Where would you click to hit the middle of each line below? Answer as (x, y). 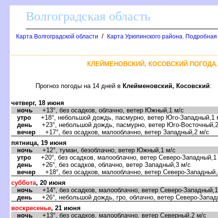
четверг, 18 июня (38, 103)
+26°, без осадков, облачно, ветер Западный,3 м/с (111, 164)
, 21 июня (66, 208)
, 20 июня (51, 182)
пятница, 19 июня (39, 143)
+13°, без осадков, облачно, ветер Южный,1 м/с (108, 110)
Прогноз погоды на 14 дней (79, 86)
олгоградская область (88, 16)
